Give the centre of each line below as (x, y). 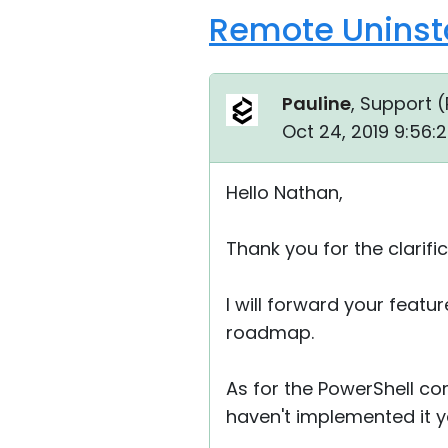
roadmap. (270, 332)
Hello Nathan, (284, 192)
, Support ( (398, 103)
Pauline (316, 103)
